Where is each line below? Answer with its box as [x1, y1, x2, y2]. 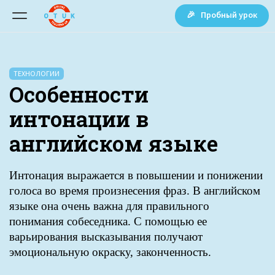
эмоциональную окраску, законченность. [9, 246, 211, 258]
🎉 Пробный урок [186, 9, 257, 20]
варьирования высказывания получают [9, 230, 203, 243]
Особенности [9, 80, 149, 108]
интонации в [9, 104, 149, 133]
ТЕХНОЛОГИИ [14, 69, 60, 78]
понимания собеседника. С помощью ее [9, 215, 207, 228]
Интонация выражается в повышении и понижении [9, 169, 263, 182]
